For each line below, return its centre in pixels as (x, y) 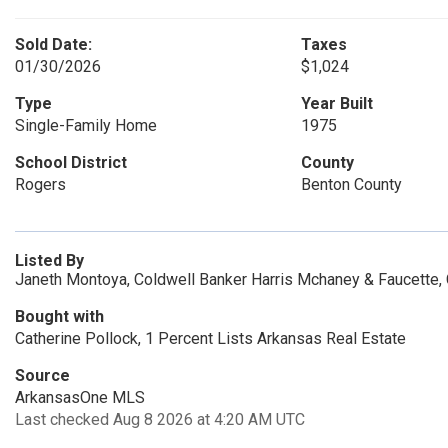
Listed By (49, 260)
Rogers (40, 184)
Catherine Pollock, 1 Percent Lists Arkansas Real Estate (210, 338)
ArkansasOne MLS (80, 397)
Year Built (336, 103)
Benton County (351, 184)
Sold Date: (53, 44)
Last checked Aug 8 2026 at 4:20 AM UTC (160, 419)
